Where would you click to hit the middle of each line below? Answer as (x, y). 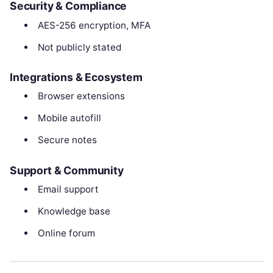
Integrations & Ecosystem (76, 77)
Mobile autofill (69, 118)
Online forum (66, 233)
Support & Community (67, 170)
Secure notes (67, 140)
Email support (68, 189)
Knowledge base (74, 211)
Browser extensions (81, 96)
